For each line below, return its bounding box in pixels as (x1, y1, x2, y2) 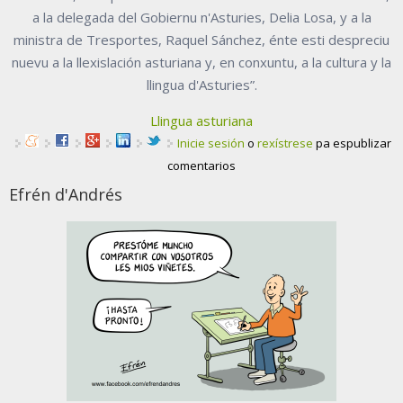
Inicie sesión (177, 134, 245, 151)
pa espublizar (313, 134, 391, 151)
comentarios (167, 157, 236, 174)
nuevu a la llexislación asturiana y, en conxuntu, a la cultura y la (12, 52, 391, 71)
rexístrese (257, 134, 313, 151)
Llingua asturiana (150, 111, 253, 130)
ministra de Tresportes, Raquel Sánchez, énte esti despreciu (13, 30, 390, 49)
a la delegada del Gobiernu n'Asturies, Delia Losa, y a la (31, 7, 372, 26)
